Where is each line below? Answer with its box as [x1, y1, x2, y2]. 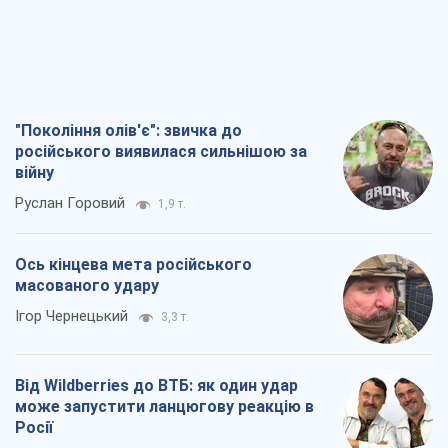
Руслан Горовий [15, 194, 125, 213]
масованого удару [15, 276, 159, 296]
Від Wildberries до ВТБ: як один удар [15, 376, 298, 396]
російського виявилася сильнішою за [15, 142, 307, 162]
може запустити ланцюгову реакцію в [15, 397, 314, 417]
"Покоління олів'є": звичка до [15, 121, 242, 141]
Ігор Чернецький [15, 307, 128, 326]
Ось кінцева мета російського [15, 255, 252, 275]
